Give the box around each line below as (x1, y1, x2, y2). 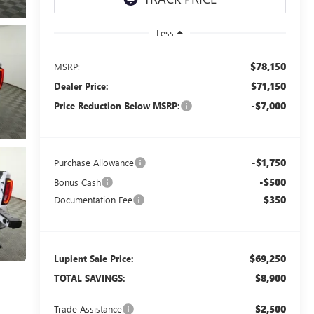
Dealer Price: (53, 79, 109, 92)
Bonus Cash (53, 175, 101, 188)
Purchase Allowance (53, 156, 134, 168)
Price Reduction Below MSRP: (53, 99, 180, 111)
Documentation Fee (53, 193, 132, 205)
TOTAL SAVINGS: (53, 271, 125, 284)
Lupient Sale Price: (53, 252, 134, 264)
